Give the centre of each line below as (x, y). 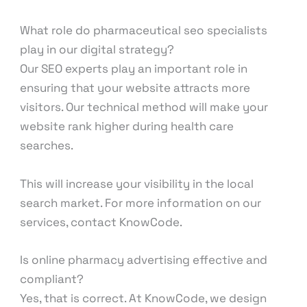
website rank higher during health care (127, 126)
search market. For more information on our (141, 202)
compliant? (52, 279)
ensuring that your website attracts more (135, 88)
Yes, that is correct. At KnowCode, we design (144, 298)
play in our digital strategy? (97, 50)
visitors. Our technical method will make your (144, 107)
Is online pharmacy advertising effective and (144, 259)
